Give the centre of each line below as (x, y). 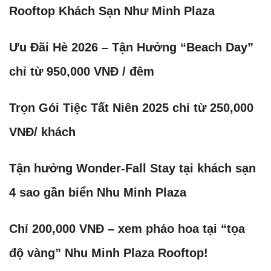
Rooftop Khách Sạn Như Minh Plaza (112, 11)
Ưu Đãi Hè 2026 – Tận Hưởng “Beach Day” (131, 47)
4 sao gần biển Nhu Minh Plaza (98, 192)
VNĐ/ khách (42, 132)
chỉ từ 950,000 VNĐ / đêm (82, 71)
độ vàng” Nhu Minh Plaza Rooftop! (109, 253)
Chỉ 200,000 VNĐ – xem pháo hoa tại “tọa (127, 228)
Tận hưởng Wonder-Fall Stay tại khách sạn (132, 168)
